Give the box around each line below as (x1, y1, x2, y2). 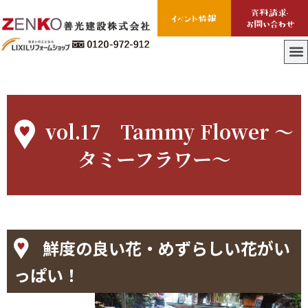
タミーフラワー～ (77, 144, 231, 173)
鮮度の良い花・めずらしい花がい (43, 235, 290, 260)
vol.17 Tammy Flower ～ (45, 117, 294, 145)
